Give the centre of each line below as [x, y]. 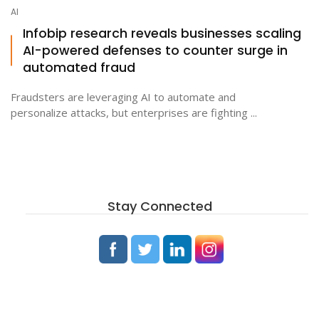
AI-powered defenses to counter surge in [155, 50]
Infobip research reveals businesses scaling [162, 33]
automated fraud [79, 67]
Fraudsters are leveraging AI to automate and [123, 96]
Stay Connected [159, 206]
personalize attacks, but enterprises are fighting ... [134, 112]
